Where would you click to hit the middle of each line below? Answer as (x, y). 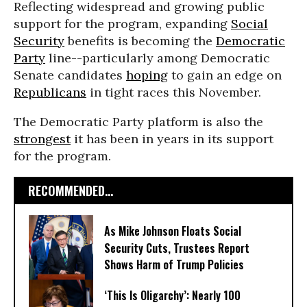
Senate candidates (70, 75)
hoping (147, 75)
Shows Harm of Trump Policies (174, 265)
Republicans (50, 92)
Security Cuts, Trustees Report (177, 248)
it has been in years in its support (172, 139)
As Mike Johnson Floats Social (173, 231)
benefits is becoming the (140, 41)
